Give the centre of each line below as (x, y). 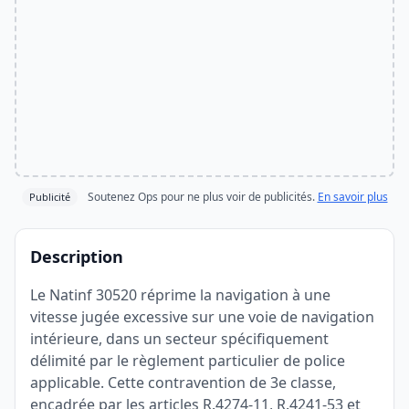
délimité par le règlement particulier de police (188, 361)
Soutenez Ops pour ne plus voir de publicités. (201, 197)
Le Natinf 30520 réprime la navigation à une (180, 295)
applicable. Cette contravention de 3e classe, (183, 383)
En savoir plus (352, 197)
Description (77, 257)
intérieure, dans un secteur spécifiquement (179, 339)
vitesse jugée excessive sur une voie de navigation (202, 317)
